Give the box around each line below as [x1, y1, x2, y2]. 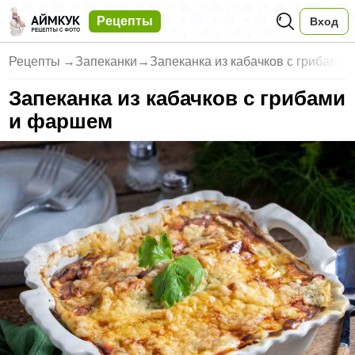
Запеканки [75, 55, 138, 68]
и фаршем [9, 109, 113, 132]
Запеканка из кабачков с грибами [9, 86, 346, 109]
